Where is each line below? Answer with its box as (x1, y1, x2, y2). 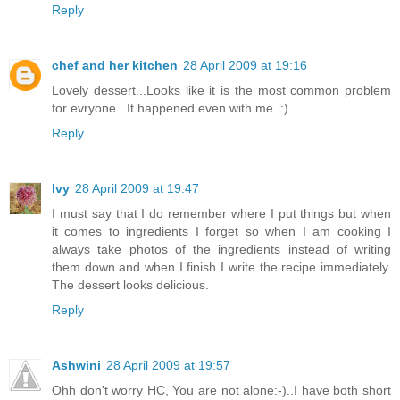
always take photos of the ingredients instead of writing (52, 241, 391, 256)
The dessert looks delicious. (52, 277, 209, 292)
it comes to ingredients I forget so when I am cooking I (52, 223, 391, 238)
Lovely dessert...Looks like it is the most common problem (52, 82, 391, 97)
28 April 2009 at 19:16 (183, 57, 307, 72)
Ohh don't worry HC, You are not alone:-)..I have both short (52, 382, 391, 397)
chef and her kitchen (52, 57, 178, 72)
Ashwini (52, 357, 101, 372)
